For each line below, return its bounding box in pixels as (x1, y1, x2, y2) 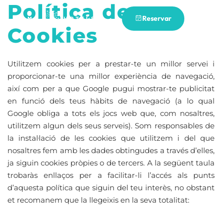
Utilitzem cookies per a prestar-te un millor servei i (7, 59, 215, 68)
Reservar (142, 13, 171, 23)
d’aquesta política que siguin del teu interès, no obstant (7, 183, 215, 192)
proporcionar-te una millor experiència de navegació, (7, 71, 215, 81)
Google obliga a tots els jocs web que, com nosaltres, (7, 109, 215, 118)
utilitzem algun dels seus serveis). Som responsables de (7, 121, 215, 130)
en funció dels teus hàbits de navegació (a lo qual (7, 96, 215, 106)
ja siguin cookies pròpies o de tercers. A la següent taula (7, 158, 215, 167)
